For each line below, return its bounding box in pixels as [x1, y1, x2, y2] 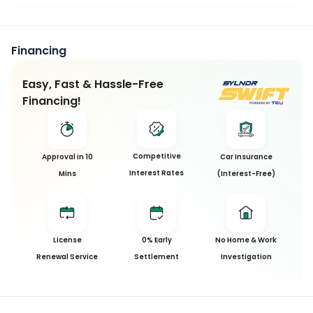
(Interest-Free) [217, 168, 275, 179]
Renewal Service [36, 252, 98, 263]
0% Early [141, 235, 172, 246]
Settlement [134, 252, 179, 263]
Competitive [132, 151, 181, 162]
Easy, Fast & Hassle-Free [22, 76, 163, 92]
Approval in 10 [41, 152, 93, 162]
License [52, 235, 82, 246]
